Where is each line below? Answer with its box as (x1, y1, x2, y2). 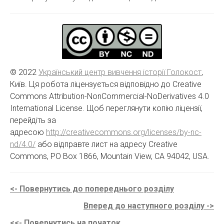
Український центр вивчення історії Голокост (38, 67, 201, 77)
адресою (10, 127, 46, 137)
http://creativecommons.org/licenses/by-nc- (46, 127, 201, 137)
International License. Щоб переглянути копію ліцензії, (10, 103, 202, 113)
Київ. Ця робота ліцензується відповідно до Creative (10, 79, 201, 89)
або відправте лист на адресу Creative (35, 139, 177, 149)
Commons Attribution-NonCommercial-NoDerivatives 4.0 (10, 91, 209, 101)
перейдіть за (10, 115, 56, 125)
